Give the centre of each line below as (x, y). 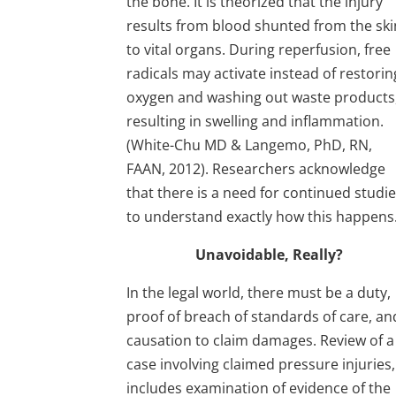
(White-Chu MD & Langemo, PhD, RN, (250, 145)
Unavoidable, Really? (270, 254)
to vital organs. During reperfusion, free (259, 49)
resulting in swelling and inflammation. (255, 121)
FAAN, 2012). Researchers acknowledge (256, 168)
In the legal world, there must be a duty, (259, 292)
